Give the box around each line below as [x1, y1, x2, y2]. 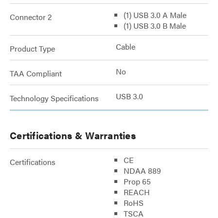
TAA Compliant [10, 67, 62, 79]
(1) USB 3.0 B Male [124, 19, 186, 31]
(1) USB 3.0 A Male [124, 9, 186, 20]
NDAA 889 [124, 164, 161, 176]
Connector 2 [10, 11, 52, 22]
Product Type [10, 42, 55, 54]
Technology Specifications [10, 92, 99, 104]
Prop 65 [124, 175, 151, 187]
